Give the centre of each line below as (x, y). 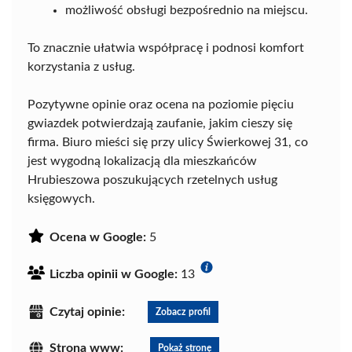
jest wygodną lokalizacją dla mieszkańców (142, 161)
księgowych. (61, 199)
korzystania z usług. (81, 67)
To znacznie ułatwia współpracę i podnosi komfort (166, 48)
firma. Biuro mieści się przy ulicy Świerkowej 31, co (168, 143)
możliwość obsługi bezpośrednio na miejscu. (187, 11)
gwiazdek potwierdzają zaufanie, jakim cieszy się (160, 124)
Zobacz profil (183, 312)
